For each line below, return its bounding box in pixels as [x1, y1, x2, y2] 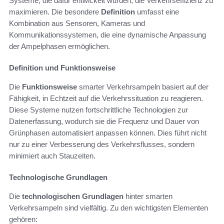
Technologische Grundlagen [9, 172, 107, 181]
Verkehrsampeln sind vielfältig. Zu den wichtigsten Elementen [9, 203, 208, 212]
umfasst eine [135, 7, 179, 16]
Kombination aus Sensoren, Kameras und [9, 18, 145, 27]
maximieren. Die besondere [9, 7, 101, 16]
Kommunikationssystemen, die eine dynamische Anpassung [9, 30, 206, 39]
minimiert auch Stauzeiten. [9, 151, 95, 160]
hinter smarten [123, 191, 172, 200]
